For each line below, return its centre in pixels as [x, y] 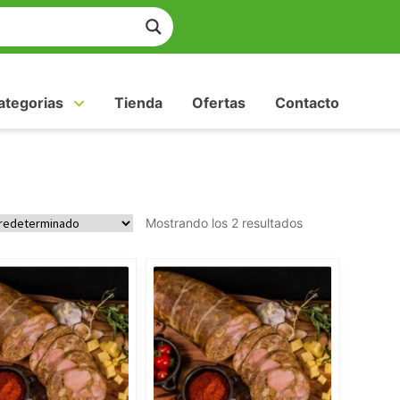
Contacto [308, 103]
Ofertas [219, 103]
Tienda [138, 103]
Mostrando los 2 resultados [225, 223]
